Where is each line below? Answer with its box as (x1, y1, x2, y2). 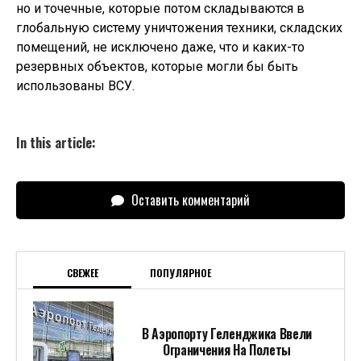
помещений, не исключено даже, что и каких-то (16, 39, 305, 56)
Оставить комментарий (128, 190, 250, 210)
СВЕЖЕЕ (66, 266, 98, 280)
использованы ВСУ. (16, 78, 135, 94)
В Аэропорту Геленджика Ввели (141, 324, 313, 344)
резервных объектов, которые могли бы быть (16, 59, 298, 75)
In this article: (16, 133, 96, 153)
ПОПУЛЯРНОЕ (150, 266, 211, 280)
